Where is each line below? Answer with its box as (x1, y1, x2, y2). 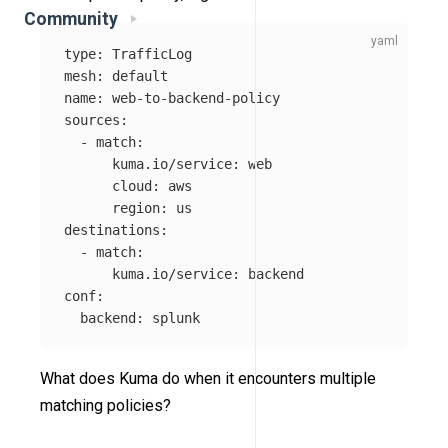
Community (24, 9, 118, 30)
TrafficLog (112, 46, 192, 63)
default (112, 68, 168, 85)
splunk (152, 310, 200, 327)
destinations (64, 222, 160, 239)
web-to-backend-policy (112, 90, 280, 107)
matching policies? (40, 396, 171, 416)
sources (64, 112, 120, 129)
